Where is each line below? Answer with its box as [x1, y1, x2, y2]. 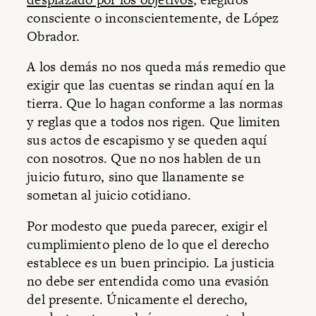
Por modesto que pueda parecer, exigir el [27, 216, 268, 236]
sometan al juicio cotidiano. [27, 186, 191, 205]
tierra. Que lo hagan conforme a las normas [27, 94, 284, 114]
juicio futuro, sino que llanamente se [27, 167, 244, 187]
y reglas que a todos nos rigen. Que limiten [27, 112, 281, 132]
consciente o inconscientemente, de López [27, 8, 279, 28]
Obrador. [27, 26, 80, 46]
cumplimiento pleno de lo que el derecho [27, 234, 269, 254]
